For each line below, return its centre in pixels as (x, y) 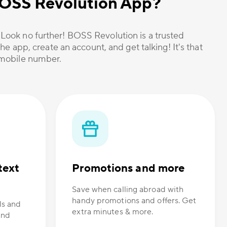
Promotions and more (128, 168)
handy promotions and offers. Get (134, 201)
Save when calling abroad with (128, 190)
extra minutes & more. (113, 212)
